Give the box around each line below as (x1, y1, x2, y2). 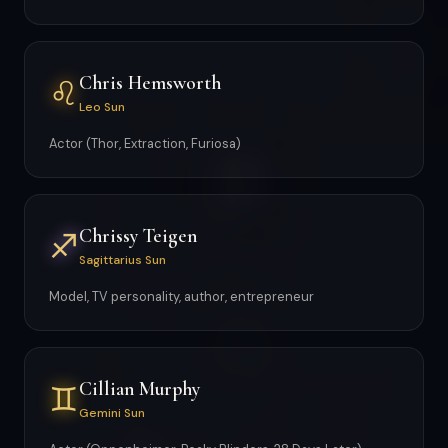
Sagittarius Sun (79, 251, 166, 268)
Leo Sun (79, 98, 125, 115)
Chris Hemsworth (79, 70, 221, 95)
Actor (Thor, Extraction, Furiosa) (49, 135, 241, 152)
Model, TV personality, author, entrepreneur (49, 288, 314, 305)
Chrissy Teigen (79, 223, 197, 248)
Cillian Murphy (79, 376, 200, 401)
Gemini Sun (79, 404, 145, 421)
